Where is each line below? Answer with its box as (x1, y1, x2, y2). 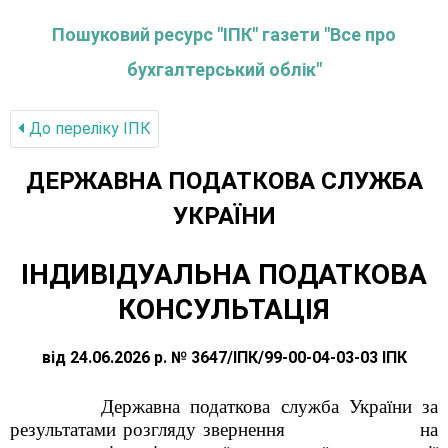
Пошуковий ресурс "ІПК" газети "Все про (52, 24, 396, 45)
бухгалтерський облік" (126, 59, 322, 80)
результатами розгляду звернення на (10, 419, 438, 440)
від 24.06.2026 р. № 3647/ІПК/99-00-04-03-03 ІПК (41, 348, 407, 367)
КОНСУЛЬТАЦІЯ (118, 293, 330, 326)
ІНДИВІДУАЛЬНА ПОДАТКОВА (21, 258, 427, 291)
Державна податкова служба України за (20, 396, 438, 417)
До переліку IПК (25, 119, 151, 138)
